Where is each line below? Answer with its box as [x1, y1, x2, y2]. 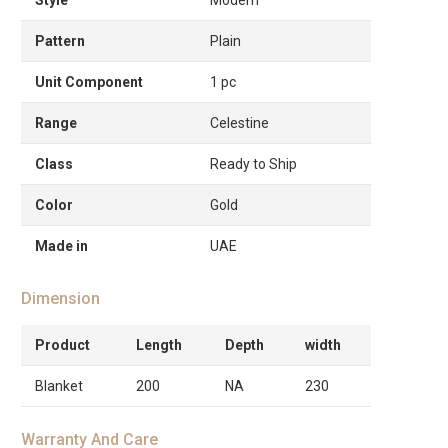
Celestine [210, 114, 269, 131]
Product [35, 336, 90, 353]
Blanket [35, 377, 83, 394]
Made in [35, 237, 88, 254]
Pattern [35, 32, 85, 49]
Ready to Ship [210, 155, 297, 172]
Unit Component [35, 73, 143, 90]
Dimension [21, 288, 100, 308]
